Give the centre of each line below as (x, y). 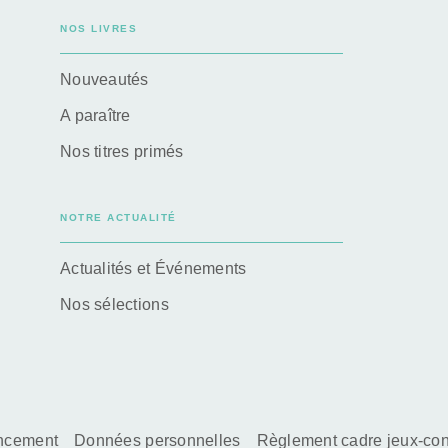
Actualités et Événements (153, 268)
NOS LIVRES (98, 28)
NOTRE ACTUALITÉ (118, 217)
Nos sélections (114, 304)
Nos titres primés (122, 151)
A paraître (95, 115)
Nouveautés (104, 79)
